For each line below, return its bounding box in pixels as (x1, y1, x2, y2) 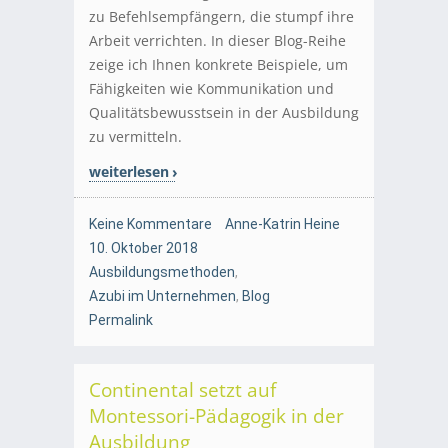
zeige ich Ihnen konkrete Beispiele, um (89, 55, 348, 75)
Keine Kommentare (89, 216, 212, 233)
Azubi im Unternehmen (89, 288, 236, 305)
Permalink (89, 312, 153, 329)
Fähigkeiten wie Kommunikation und (89, 79, 334, 99)
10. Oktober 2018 (89, 240, 198, 257)
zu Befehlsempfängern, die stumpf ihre (89, 7, 354, 27)
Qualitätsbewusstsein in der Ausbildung (89, 103, 359, 123)
